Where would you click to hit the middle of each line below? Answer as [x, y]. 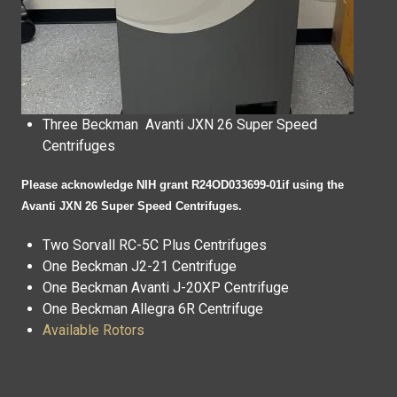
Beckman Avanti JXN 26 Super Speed [199, 125]
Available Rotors [93, 330]
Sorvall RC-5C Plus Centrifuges [170, 245]
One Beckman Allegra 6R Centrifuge [153, 309]
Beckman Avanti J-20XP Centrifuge [180, 288]
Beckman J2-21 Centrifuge [154, 266]
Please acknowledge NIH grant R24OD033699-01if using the [183, 185]
